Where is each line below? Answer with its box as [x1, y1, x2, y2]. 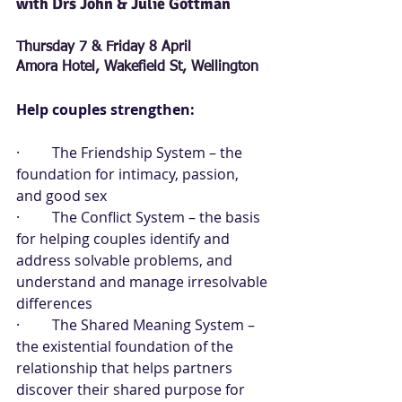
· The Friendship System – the [16, 143, 246, 162]
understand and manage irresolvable [16, 272, 271, 292]
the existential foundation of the [16, 336, 237, 356]
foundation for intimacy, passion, [16, 164, 242, 184]
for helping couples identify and [16, 229, 233, 249]
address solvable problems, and [16, 250, 236, 270]
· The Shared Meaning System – [16, 315, 258, 335]
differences [16, 293, 92, 313]
